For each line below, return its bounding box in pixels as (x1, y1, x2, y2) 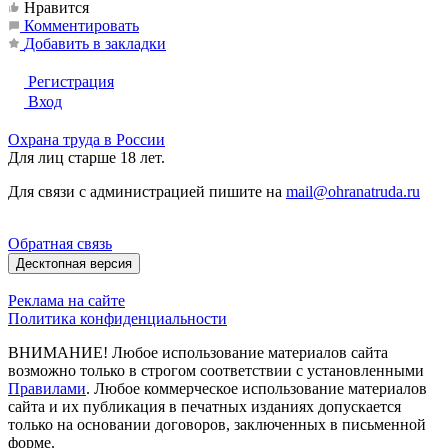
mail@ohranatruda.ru (286, 182, 420, 200)
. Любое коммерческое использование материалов (86, 379, 427, 397)
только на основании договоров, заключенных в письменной (8, 415, 426, 433)
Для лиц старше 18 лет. (8, 148, 165, 166)
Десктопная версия (16, 255, 132, 271)
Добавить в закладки (24, 34, 166, 52)
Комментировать (24, 16, 139, 34)
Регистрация (28, 72, 114, 90)
